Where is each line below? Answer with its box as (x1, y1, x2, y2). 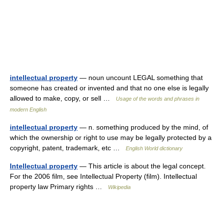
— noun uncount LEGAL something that (78, 74, 203, 82)
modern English (10, 107, 47, 112)
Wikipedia (108, 184, 131, 190)
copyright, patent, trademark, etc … (10, 144, 126, 152)
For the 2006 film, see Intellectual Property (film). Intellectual (10, 172, 197, 180)
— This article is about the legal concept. (78, 162, 206, 170)
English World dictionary (126, 145, 183, 151)
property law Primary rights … (10, 183, 108, 191)
